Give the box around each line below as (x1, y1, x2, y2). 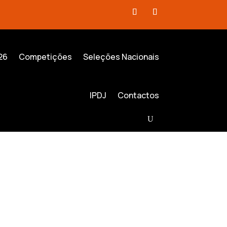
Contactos (117, 90, 159, 101)
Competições (18, 51, 72, 62)
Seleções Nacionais (83, 51, 159, 62)
